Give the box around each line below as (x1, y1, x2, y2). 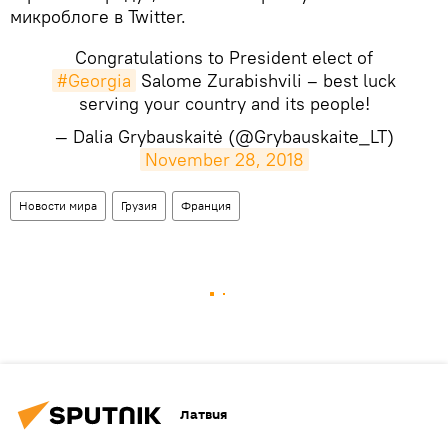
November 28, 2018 (144, 147, 304, 171)
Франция (181, 197, 231, 213)
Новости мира (19, 197, 97, 213)
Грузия (121, 197, 157, 213)
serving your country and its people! (78, 91, 370, 115)
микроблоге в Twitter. (10, 4, 186, 28)
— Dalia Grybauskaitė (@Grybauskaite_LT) (54, 124, 394, 148)
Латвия (180, 405, 227, 425)
